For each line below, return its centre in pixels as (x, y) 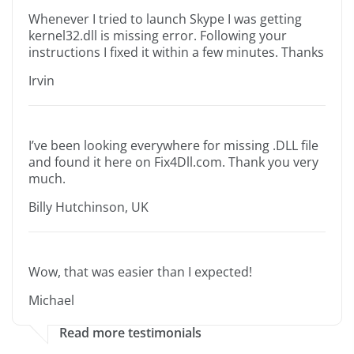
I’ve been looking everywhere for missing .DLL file (173, 146)
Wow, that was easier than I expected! (140, 272)
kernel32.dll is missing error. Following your (158, 36)
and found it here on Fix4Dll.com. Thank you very (173, 162)
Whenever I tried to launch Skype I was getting (165, 19)
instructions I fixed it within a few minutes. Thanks (176, 53)
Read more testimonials (130, 333)
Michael (51, 301)
